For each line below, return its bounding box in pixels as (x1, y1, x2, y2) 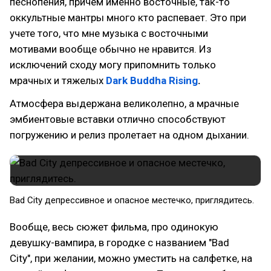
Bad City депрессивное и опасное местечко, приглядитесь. (10, 195, 254, 206)
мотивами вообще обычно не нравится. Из (10, 43, 212, 55)
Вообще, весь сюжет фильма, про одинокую (10, 221, 218, 233)
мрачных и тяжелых (10, 74, 106, 87)
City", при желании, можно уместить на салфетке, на (10, 252, 252, 264)
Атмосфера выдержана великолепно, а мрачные (10, 97, 239, 109)
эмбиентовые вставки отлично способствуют (10, 113, 226, 125)
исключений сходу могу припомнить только (10, 59, 216, 71)
